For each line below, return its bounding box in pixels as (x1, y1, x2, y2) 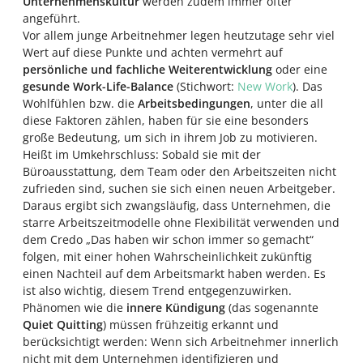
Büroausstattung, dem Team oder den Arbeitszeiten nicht (23, 164, 336, 179)
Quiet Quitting (23, 317, 103, 332)
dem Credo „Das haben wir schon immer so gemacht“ (23, 232, 314, 247)
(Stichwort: (173, 79, 237, 94)
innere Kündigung (126, 300, 225, 315)
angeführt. (23, 11, 80, 26)
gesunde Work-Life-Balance (23, 79, 173, 94)
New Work (237, 79, 293, 94)
